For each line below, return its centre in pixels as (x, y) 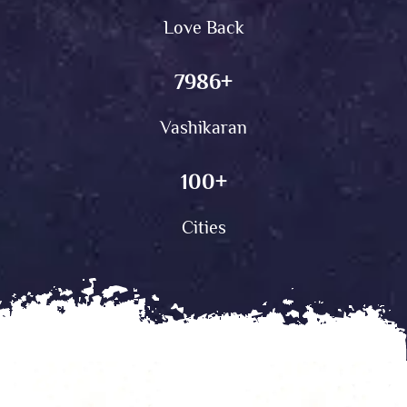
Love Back (203, 27)
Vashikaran (203, 127)
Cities (203, 227)
